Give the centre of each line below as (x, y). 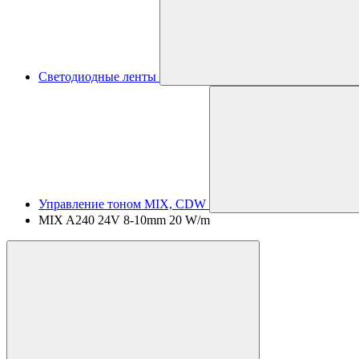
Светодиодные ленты (97, 77)
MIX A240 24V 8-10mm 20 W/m (124, 220)
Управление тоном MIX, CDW (122, 204)
